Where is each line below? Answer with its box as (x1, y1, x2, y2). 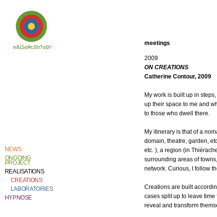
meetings (144, 40, 170, 46)
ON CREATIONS (144, 64, 189, 71)
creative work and (4, 77, 51, 84)
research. (4, 82, 30, 89)
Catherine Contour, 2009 (144, 73, 212, 80)
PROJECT (4, 159, 31, 167)
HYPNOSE (4, 194, 32, 201)
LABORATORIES (10, 185, 53, 192)
